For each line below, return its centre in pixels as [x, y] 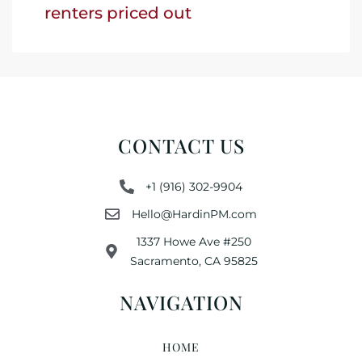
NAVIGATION [181, 302]
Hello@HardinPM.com [194, 214]
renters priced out [118, 13]
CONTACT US [181, 145]
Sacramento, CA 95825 [194, 261]
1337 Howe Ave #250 [194, 241]
